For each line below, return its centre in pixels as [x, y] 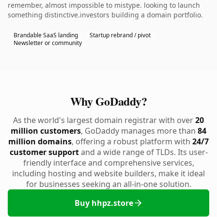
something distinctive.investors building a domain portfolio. [105, 15]
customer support [44, 152]
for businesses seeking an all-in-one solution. [108, 184]
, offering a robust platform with [132, 141]
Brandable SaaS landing [46, 35]
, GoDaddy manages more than [139, 131]
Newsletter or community [48, 43]
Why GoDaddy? [108, 101]
